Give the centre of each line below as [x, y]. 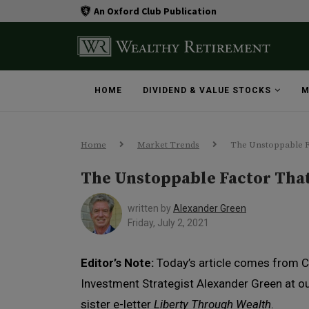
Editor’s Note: [119, 263]
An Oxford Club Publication [155, 11]
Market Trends [168, 145]
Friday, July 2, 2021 [168, 223]
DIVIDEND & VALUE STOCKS [207, 90]
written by [150, 208]
